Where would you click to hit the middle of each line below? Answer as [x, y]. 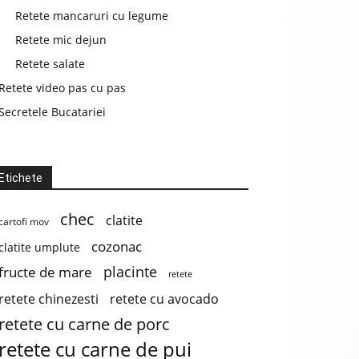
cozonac [117, 246]
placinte [130, 272]
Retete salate [50, 64]
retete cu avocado [164, 299]
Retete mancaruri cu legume [92, 16]
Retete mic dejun [61, 40]
